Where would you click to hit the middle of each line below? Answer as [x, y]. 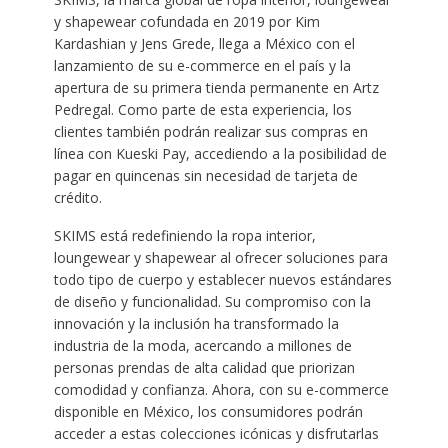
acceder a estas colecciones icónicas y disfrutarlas [216, 434]
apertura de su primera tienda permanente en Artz [216, 88]
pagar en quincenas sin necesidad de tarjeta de [205, 176]
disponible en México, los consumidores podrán [208, 412]
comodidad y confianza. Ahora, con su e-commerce [221, 390]
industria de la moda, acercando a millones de [202, 346]
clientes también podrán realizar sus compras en [210, 132]
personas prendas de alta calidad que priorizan [204, 368]
